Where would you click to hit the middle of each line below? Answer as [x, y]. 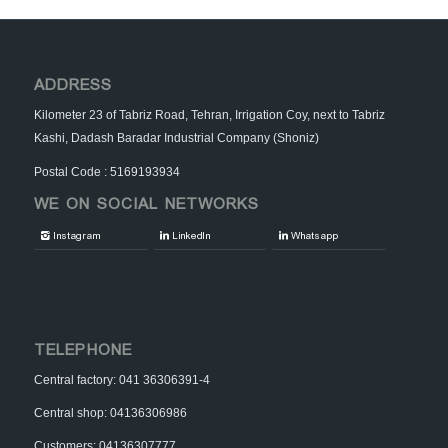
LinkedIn [190, 235]
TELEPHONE [82, 350]
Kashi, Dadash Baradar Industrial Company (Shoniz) [176, 138]
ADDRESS [72, 86]
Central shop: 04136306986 [110, 413]
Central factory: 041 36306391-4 [121, 379]
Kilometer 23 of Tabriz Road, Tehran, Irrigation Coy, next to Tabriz [209, 115]
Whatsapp [315, 235]
